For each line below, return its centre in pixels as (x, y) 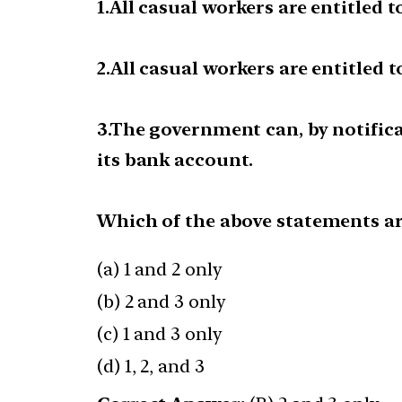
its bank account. (175, 160)
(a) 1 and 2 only (160, 270)
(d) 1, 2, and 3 (151, 367)
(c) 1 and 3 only (160, 334)
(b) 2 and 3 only (162, 302)
